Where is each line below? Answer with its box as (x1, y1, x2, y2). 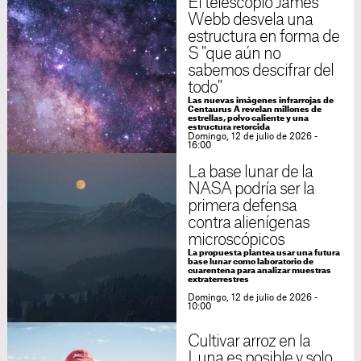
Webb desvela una (187, 12, 313, 29)
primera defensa (187, 198, 297, 215)
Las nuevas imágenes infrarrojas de (187, 97, 334, 106)
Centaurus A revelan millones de (187, 106, 322, 114)
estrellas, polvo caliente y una (187, 114, 309, 123)
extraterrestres (187, 276, 249, 284)
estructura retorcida (187, 123, 270, 132)
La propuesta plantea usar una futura (187, 249, 340, 258)
